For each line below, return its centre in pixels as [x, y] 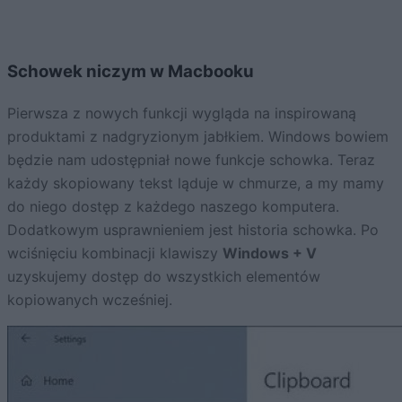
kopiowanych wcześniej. [90, 300]
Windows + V [270, 253]
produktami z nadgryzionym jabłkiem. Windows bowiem [198, 137]
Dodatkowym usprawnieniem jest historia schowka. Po [193, 230]
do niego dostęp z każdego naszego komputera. [173, 207]
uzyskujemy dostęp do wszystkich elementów [164, 277]
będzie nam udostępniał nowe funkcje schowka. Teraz [191, 160]
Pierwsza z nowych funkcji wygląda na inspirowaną [182, 114]
